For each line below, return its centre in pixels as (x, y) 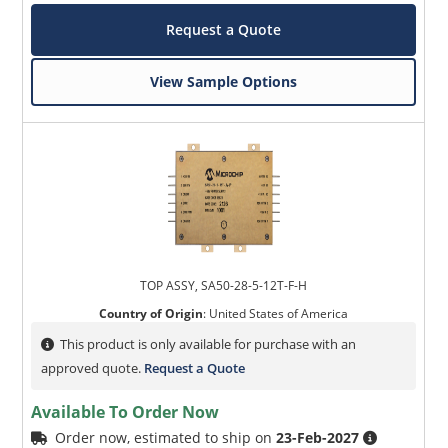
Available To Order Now (125, 412)
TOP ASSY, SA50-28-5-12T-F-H (224, 286)
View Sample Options (224, 82)
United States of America (279, 314)
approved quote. (93, 368)
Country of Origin (151, 314)
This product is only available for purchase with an (208, 344)
